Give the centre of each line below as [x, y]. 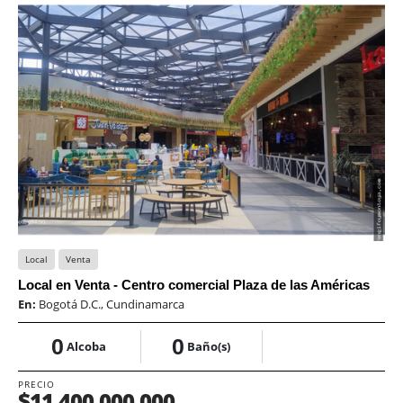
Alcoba [87, 347]
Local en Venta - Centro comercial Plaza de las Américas [194, 285]
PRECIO [36, 385]
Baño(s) [209, 347]
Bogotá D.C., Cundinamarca [112, 304]
